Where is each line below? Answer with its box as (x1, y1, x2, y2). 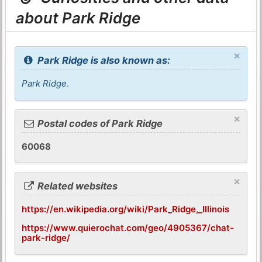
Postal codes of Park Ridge (35, 117, 163, 129)
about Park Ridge (16, 9, 141, 27)
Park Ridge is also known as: (35, 54, 171, 67)
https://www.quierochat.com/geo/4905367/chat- (22, 222, 235, 234)
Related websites (35, 180, 118, 192)
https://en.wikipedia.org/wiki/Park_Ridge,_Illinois (22, 204, 230, 215)
